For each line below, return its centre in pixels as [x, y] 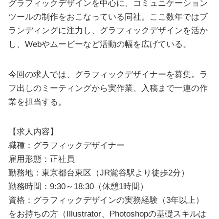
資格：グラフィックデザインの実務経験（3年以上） [106, 200]
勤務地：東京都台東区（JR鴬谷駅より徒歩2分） [99, 173]
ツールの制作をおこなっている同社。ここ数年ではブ [108, 17]
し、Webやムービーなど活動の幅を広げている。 [99, 44]
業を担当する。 [37, 101]
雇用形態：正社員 [41, 159]
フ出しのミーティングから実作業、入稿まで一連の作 [108, 88]
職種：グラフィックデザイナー [66, 145]
